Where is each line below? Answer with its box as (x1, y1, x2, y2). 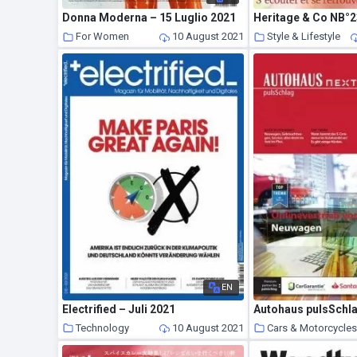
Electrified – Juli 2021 (62, 302, 176, 316)
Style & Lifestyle (267, 30, 341, 43)
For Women (76, 30, 130, 43)
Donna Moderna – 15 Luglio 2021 (62, 11, 237, 25)
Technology (76, 321, 130, 334)
